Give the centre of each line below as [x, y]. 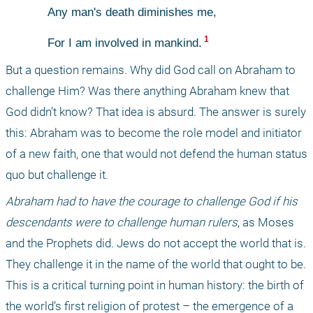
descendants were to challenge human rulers [122, 222]
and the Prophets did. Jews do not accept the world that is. [156, 243]
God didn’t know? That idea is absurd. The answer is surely [156, 111]
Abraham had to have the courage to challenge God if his [152, 201]
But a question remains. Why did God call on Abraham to [151, 70]
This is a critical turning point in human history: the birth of [155, 285]
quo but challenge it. [57, 174]
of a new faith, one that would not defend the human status [156, 153]
